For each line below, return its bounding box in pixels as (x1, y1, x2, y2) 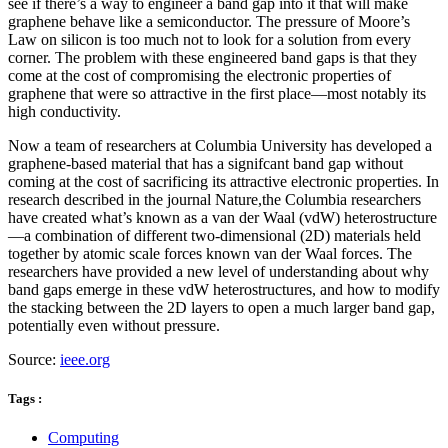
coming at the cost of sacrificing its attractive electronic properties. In (8, 172, 439, 190)
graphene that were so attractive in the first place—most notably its (8, 84, 426, 102)
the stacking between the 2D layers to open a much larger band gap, (8, 298, 435, 316)
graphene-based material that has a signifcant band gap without (8, 154, 403, 172)
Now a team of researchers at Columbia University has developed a (8, 136, 432, 154)
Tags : (8, 391, 42, 407)
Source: (8, 350, 60, 368)
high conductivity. (8, 102, 121, 120)
